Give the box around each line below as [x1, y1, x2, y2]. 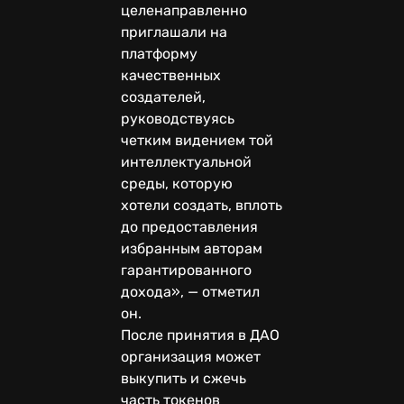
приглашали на [121, 23, 227, 41]
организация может [121, 347, 261, 365]
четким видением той [121, 131, 273, 149]
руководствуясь [121, 109, 234, 127]
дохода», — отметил [121, 282, 260, 300]
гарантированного [121, 261, 252, 279]
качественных [121, 66, 221, 84]
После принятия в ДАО [121, 326, 280, 344]
